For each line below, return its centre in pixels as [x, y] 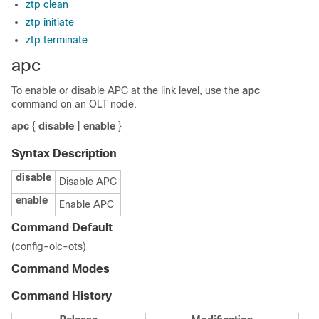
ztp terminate [57, 40]
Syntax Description [64, 153]
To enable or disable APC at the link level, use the [127, 90]
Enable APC [87, 204]
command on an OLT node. [74, 104]
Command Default [62, 228]
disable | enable [77, 126]
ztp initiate [50, 22]
